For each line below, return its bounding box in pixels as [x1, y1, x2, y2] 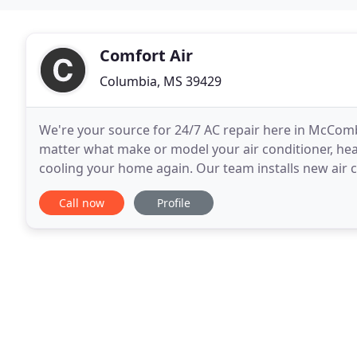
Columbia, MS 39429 [100, 73, 222, 90]
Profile [157, 195, 190, 210]
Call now [59, 195, 104, 210]
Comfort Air [100, 45, 193, 66]
